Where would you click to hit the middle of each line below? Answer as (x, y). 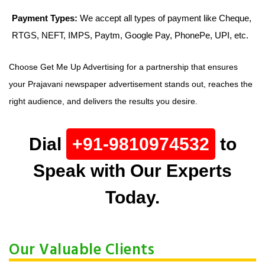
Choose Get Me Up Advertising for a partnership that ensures (123, 67)
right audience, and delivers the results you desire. (103, 101)
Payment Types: (45, 18)
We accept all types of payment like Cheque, (164, 18)
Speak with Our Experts (132, 170)
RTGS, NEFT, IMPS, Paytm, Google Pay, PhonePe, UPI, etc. (130, 35)
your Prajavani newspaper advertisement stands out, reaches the (131, 84)
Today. (132, 197)
